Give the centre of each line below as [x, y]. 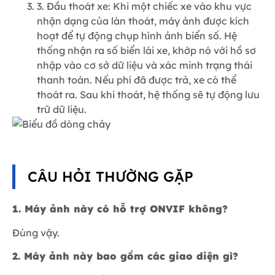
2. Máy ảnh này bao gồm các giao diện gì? [125, 256]
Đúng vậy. [36, 232]
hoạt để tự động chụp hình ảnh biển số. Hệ [137, 35]
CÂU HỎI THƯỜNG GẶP [110, 177]
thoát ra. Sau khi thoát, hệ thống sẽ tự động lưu [148, 94]
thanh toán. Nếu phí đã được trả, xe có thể [137, 79]
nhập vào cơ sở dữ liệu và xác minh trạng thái [145, 65]
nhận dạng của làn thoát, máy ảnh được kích [143, 21]
